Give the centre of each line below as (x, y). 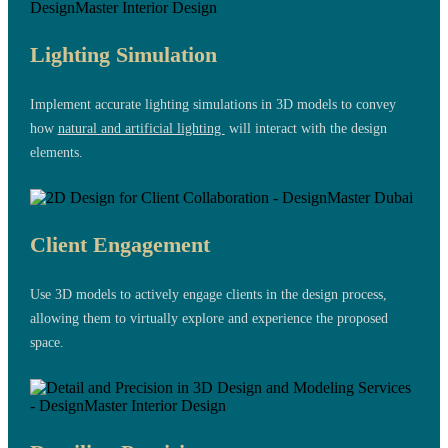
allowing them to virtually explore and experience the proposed (208, 319)
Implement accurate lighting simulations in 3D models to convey (212, 105)
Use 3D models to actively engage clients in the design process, (208, 295)
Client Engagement (119, 245)
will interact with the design (305, 129)
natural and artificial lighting (141, 129)
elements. (56, 153)
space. (46, 343)
